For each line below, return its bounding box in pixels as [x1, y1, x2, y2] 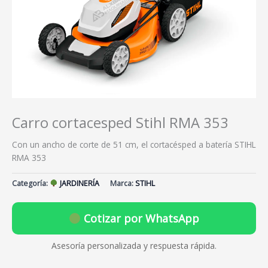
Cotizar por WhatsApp [81, 211, 200, 226]
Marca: [110, 178, 136, 189]
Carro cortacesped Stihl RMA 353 [12, 113, 229, 133]
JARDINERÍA [58, 178, 100, 189]
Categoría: [12, 178, 50, 189]
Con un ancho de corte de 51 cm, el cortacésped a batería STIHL [12, 139, 256, 151]
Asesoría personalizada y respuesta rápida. [51, 240, 217, 252]
